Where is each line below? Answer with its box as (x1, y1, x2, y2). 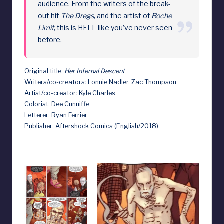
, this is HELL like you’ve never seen (54, 23, 173, 32)
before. (38, 35, 62, 44)
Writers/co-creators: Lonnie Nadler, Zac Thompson (24, 78, 176, 86)
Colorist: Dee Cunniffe (24, 100, 89, 108)
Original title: (24, 67, 64, 75)
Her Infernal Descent (64, 67, 125, 75)
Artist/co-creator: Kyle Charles (24, 89, 115, 97)
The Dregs (61, 11, 94, 20)
